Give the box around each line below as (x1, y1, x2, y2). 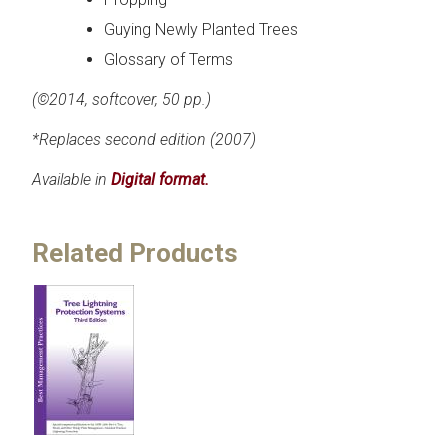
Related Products (32, 237, 238, 268)
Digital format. (111, 169, 209, 189)
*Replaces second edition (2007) (32, 129, 256, 149)
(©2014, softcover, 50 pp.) (32, 89, 211, 109)
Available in (32, 169, 111, 189)
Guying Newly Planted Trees (104, 19, 298, 39)
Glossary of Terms (104, 49, 233, 69)
